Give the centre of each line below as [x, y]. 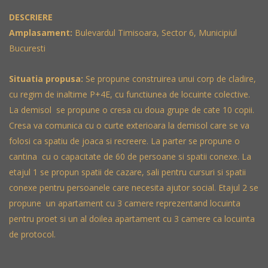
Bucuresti [27, 48]
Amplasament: [41, 33]
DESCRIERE [31, 17]
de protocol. [32, 234]
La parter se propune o [195, 141]
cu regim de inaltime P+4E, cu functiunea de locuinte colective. [130, 94]
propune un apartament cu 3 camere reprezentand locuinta [125, 203]
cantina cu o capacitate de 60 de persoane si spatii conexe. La [130, 156]
